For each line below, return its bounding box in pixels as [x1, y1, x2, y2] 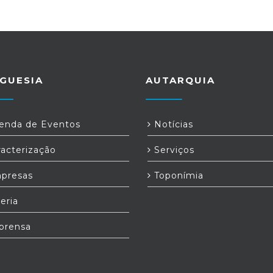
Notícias [151, 119, 193, 130]
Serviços [151, 144, 194, 155]
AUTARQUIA [146, 74, 215, 86]
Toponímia [151, 170, 204, 181]
